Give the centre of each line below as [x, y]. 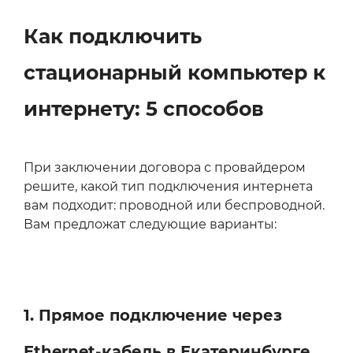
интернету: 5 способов [144, 109]
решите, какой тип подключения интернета [168, 187]
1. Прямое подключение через [153, 316]
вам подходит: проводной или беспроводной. [174, 206]
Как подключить [113, 37]
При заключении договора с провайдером [165, 168]
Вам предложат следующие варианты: [150, 225]
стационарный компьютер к [175, 73]
